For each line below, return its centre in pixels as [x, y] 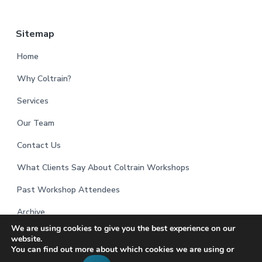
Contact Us [39, 146]
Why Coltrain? [44, 79]
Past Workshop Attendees [68, 190]
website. [27, 239]
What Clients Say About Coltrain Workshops [103, 168]
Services [32, 101]
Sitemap [35, 34]
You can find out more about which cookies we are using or [123, 249]
